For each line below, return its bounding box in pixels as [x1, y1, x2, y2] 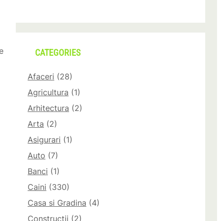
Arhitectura [28, 103, 69, 113]
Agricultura [28, 87, 69, 98]
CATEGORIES [35, 48, 80, 58]
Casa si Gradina [28, 198, 86, 208]
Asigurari [28, 135, 61, 145]
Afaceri [28, 72, 54, 82]
